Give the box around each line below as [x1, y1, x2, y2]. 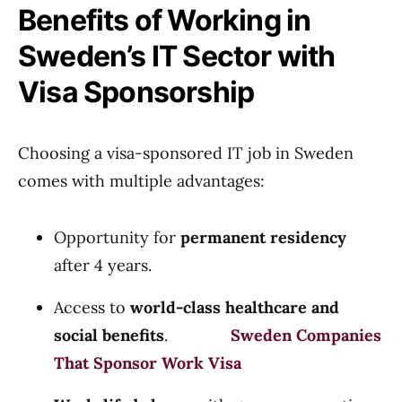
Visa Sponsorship [18, 74, 255, 109]
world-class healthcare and [130, 297, 339, 318]
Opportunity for [54, 227, 180, 248]
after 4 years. [54, 255, 152, 275]
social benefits [54, 325, 164, 345]
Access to [54, 297, 130, 318]
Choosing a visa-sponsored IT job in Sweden [18, 143, 354, 163]
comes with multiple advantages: [18, 170, 265, 191]
